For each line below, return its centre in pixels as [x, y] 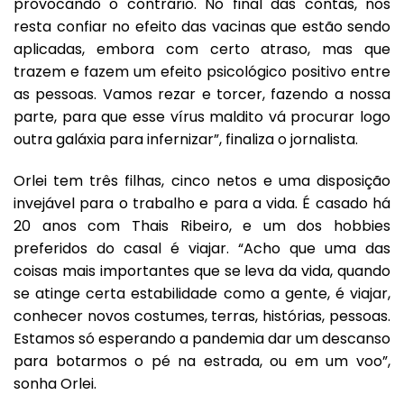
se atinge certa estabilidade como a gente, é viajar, [202, 293]
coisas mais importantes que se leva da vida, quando [202, 271]
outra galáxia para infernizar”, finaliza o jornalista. [186, 140]
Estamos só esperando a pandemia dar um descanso [202, 338]
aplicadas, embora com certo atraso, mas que [202, 50]
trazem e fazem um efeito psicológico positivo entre [202, 72]
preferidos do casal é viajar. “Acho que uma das [202, 248]
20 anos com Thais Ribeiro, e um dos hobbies [202, 225]
